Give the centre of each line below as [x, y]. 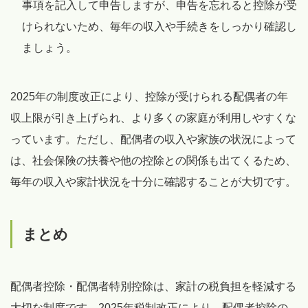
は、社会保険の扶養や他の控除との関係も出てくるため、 [153, 160]
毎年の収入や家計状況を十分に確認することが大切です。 [153, 181]
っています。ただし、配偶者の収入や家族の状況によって [153, 139]
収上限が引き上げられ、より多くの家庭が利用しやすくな [153, 118]
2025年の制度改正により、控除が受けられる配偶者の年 [149, 96]
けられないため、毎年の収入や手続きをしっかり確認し [159, 26]
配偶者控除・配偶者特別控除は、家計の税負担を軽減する [153, 286]
